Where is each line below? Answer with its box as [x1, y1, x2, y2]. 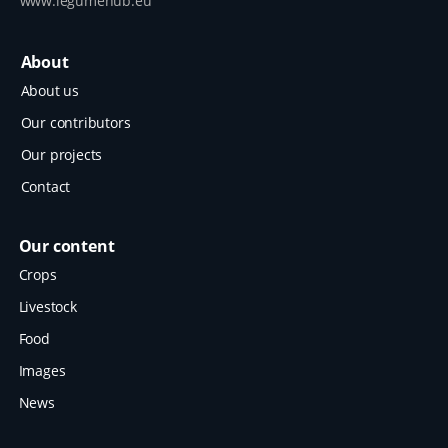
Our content [18, 234, 115, 257]
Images [18, 360, 66, 380]
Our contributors [20, 112, 131, 132]
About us [20, 80, 79, 100]
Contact [20, 176, 71, 196]
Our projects [20, 144, 103, 164]
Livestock [18, 296, 77, 316]
